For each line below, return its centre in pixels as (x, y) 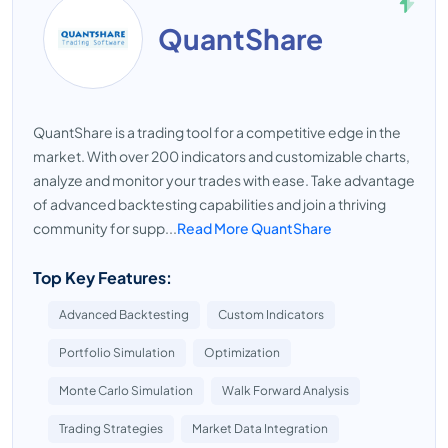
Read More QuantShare (254, 228)
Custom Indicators (271, 314)
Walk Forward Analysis (285, 390)
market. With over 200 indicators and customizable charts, (221, 156)
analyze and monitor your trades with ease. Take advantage (224, 180)
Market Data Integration (260, 428)
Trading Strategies (111, 428)
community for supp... (105, 228)
